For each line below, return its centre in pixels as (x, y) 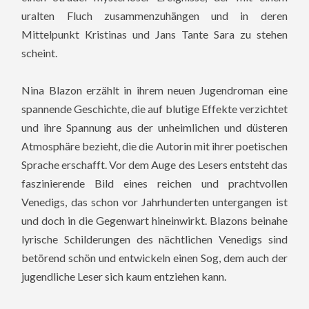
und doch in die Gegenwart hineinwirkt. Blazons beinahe (154, 221)
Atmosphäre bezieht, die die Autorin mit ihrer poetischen (154, 146)
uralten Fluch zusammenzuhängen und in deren (154, 16)
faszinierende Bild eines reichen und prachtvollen (154, 183)
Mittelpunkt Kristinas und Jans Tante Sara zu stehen (154, 34)
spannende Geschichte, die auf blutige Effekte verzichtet (154, 109)
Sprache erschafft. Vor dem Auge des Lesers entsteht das (154, 165)
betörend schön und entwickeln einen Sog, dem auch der (154, 258)
